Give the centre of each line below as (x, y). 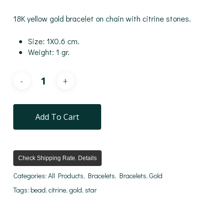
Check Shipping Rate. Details (57, 158)
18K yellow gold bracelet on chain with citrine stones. (102, 19)
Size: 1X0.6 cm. (54, 41)
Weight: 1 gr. (49, 52)
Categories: (30, 176)
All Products (66, 176)
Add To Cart (57, 117)
